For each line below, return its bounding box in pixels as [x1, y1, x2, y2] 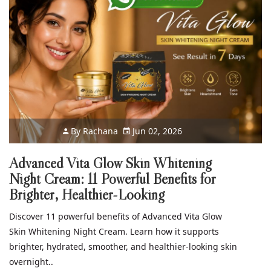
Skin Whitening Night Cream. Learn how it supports [9, 225, 219, 237]
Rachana [83, 125, 119, 137]
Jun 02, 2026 [130, 125, 183, 137]
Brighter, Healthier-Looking [9, 185, 165, 203]
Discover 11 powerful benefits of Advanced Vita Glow [9, 210, 222, 222]
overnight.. [9, 255, 53, 267]
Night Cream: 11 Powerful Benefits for [9, 169, 215, 188]
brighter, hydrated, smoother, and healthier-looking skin [9, 240, 237, 252]
